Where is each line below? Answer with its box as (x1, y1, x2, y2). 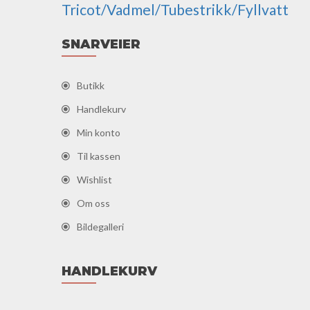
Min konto (77, 127, 120, 139)
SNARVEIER (62, 37, 140, 53)
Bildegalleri (77, 221, 124, 233)
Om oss (77, 197, 110, 210)
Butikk (77, 80, 104, 92)
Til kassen (77, 150, 120, 163)
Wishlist (77, 174, 112, 186)
